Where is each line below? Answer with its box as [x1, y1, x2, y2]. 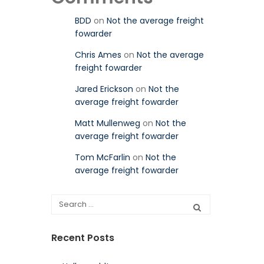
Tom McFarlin [75, 151, 130, 163]
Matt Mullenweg [75, 117, 140, 129]
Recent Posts [51, 230, 114, 245]
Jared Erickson [75, 82, 133, 95]
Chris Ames [75, 48, 121, 61]
